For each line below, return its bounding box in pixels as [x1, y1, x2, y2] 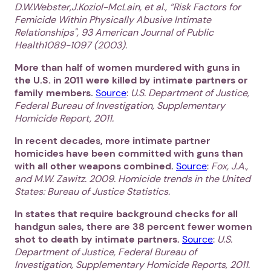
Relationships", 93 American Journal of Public [15, 26, 214, 39]
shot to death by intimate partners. [15, 233, 180, 246]
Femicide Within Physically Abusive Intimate [15, 13, 211, 27]
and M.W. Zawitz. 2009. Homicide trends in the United [15, 172, 250, 186]
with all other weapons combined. [15, 160, 174, 173]
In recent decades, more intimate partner [15, 134, 210, 148]
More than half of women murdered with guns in [15, 61, 240, 74]
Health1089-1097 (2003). [15, 39, 127, 52]
